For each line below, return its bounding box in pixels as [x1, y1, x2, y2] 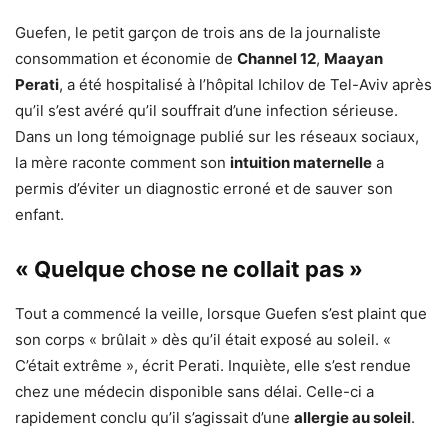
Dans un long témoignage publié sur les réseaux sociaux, [15, 127, 419, 146]
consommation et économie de [15, 49, 237, 68]
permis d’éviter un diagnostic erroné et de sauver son [15, 179, 393, 198]
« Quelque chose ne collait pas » [15, 256, 363, 282]
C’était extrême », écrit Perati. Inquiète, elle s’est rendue [15, 356, 411, 375]
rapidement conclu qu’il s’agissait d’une [15, 408, 294, 427]
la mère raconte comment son [15, 153, 230, 172]
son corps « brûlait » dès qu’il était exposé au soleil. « [15, 330, 391, 349]
